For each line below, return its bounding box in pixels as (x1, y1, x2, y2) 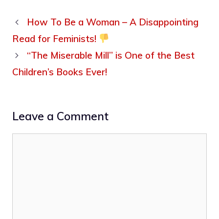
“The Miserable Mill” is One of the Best (27, 49, 195, 62)
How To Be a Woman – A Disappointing (27, 16, 199, 28)
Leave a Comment (12, 109, 109, 124)
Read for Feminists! (12, 33, 99, 45)
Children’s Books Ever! (12, 66, 107, 78)
